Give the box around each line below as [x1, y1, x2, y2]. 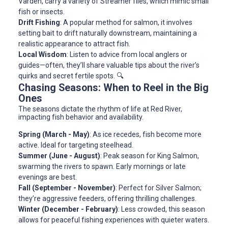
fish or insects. [18, 8, 65, 16]
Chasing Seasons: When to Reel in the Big [18, 82, 209, 94]
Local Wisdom [18, 50, 67, 59]
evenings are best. [18, 173, 77, 182]
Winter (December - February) [18, 205, 118, 214]
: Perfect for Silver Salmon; [116, 184, 202, 192]
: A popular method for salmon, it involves [60, 18, 192, 27]
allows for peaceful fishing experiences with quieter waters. [18, 216, 209, 224]
